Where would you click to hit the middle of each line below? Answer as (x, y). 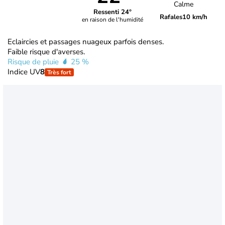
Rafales (171, 17)
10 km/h (195, 17)
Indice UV (24, 72)
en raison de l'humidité (112, 20)
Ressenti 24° (112, 12)
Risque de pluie (34, 62)
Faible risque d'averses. (46, 51)
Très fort (59, 72)
